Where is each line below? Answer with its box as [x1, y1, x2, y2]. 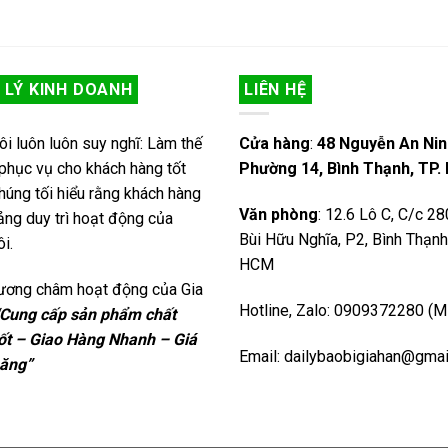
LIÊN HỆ [244, 79, 307, 99]
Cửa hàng [239, 134, 310, 154]
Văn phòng [239, 205, 318, 225]
